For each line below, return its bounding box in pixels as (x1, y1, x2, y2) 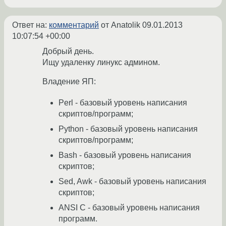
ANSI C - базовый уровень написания (59, 203, 200, 212)
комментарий (49, 21, 99, 30)
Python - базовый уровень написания (59, 125, 198, 134)
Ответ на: (12, 21, 49, 30)
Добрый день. (42, 47, 94, 56)
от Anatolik (99, 21, 142, 30)
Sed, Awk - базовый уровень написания (59, 177, 206, 186)
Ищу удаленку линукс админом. (42, 58, 160, 67)
